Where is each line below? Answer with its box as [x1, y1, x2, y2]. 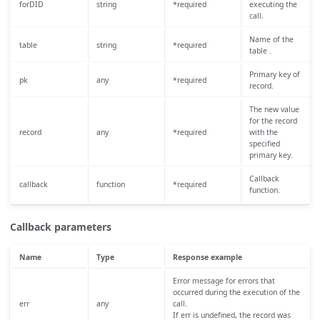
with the [249, 126, 278, 137]
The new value [249, 104, 299, 114]
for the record [249, 115, 297, 126]
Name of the [249, 34, 294, 44]
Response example [172, 251, 242, 262]
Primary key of [249, 69, 300, 79]
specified [249, 138, 280, 149]
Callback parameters [10, 219, 111, 234]
